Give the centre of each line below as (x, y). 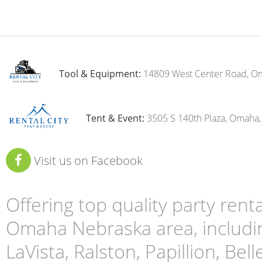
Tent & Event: (115, 118)
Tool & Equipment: (100, 74)
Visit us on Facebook (87, 160)
